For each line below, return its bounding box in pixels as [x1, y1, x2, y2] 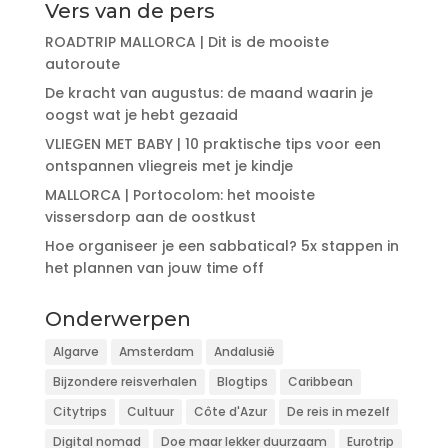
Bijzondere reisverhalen [52, 372, 197, 390]
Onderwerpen [44, 306, 191, 331]
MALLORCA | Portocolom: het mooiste [44, 184, 315, 205]
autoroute [44, 53, 120, 74]
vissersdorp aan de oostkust [44, 206, 256, 227]
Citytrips [52, 402, 107, 420]
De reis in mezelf [286, 402, 390, 420]
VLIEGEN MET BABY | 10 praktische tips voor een [44, 133, 381, 154]
